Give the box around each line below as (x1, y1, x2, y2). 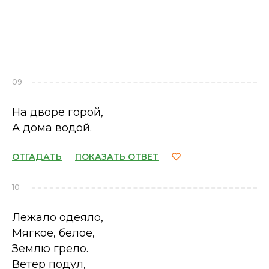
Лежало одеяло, (12, 211, 103, 224)
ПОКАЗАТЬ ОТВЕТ (75, 151, 159, 162)
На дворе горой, (12, 106, 103, 119)
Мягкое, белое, (12, 226, 95, 240)
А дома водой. (12, 121, 92, 134)
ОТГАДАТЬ (12, 151, 62, 162)
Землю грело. (12, 242, 88, 255)
